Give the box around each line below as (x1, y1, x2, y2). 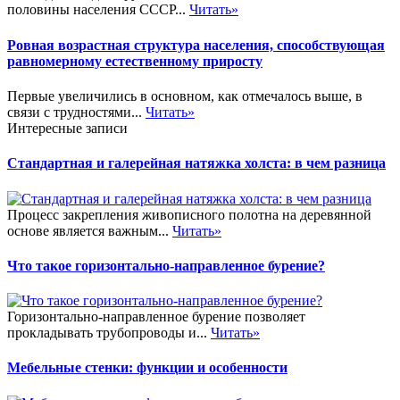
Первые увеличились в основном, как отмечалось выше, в (7, 87, 362, 104)
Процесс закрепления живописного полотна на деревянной (7, 206, 371, 222)
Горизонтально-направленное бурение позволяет (7, 309, 305, 325)
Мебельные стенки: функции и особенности (7, 360, 287, 376)
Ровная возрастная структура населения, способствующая (7, 37, 385, 53)
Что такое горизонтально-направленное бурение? (7, 257, 325, 273)
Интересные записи (7, 120, 128, 136)
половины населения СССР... (7, 2, 189, 18)
